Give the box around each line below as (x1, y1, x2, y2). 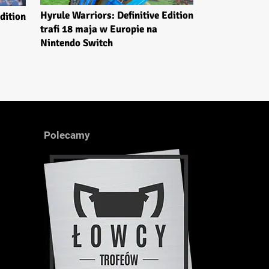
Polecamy (44, 128, 90, 141)
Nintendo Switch (40, 37, 113, 50)
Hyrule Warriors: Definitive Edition (40, 9, 193, 22)
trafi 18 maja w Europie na (40, 23, 157, 36)
